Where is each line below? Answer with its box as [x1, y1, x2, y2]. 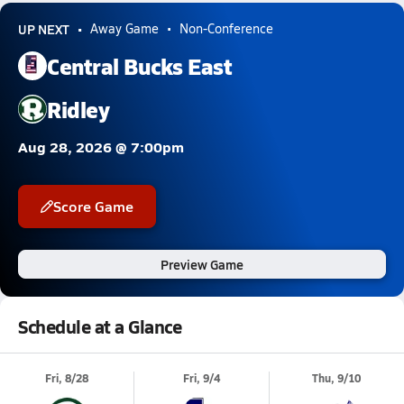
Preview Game [161, 255, 243, 273]
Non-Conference [179, 20, 273, 37]
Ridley [47, 93, 110, 124]
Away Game [90, 20, 159, 37]
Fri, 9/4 [182, 371, 220, 386]
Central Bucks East [47, 50, 233, 81]
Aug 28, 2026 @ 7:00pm [18, 136, 184, 157]
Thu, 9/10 [312, 371, 362, 386]
